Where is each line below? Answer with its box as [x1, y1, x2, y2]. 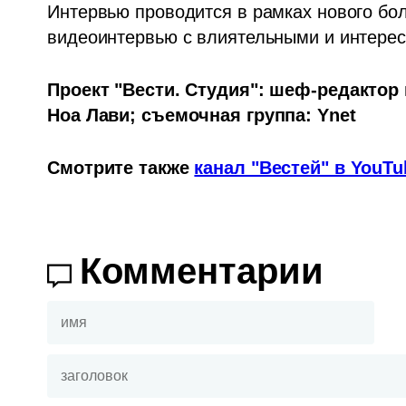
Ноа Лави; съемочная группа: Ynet [47, 104, 356, 125]
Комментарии [80, 250, 324, 291]
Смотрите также [47, 157, 195, 178]
